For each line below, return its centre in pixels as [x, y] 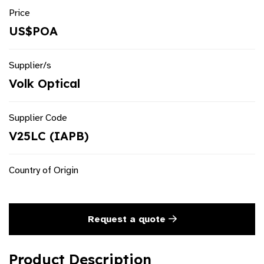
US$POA [33, 31]
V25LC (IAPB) [49, 136]
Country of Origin [44, 171]
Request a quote [128, 220]
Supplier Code [38, 118]
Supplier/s [30, 66]
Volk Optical [44, 84]
